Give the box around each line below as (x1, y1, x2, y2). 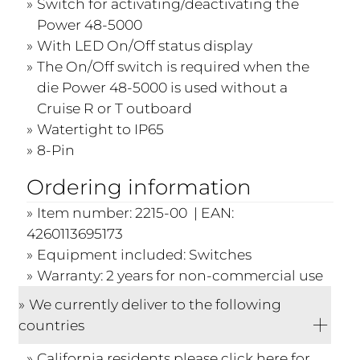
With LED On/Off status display (37, 36, 253, 54)
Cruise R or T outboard (37, 99, 193, 117)
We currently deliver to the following (29, 295, 282, 313)
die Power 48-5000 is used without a (37, 78, 288, 96)
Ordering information (27, 174, 252, 200)
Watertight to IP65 (37, 120, 165, 137)
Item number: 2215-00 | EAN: (37, 203, 235, 221)
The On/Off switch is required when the (37, 57, 310, 75)
